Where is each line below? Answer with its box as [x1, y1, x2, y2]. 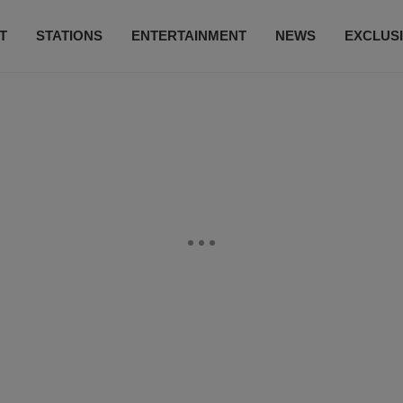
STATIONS [35, 28, 103, 43]
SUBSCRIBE [191, 91, 272, 106]
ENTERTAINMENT [130, 28, 246, 43]
